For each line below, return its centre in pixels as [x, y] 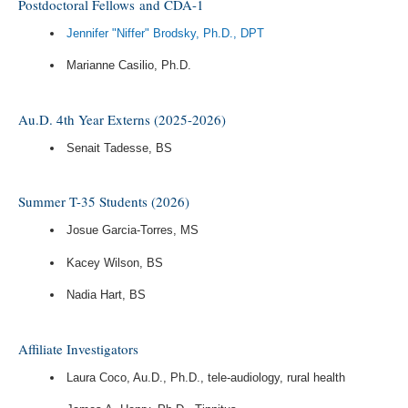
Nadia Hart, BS [107, 295]
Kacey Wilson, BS [115, 262]
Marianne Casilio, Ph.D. [129, 66]
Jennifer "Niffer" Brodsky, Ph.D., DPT [166, 33]
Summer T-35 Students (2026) [104, 202]
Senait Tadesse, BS [120, 148]
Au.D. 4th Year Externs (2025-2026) [122, 119]
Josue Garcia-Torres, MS [133, 230]
